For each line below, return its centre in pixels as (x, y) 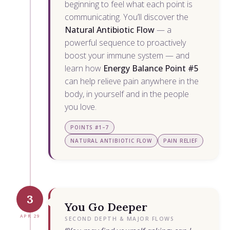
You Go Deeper (106, 207)
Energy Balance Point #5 (151, 68)
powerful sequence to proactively (126, 42)
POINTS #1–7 (90, 127)
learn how (84, 68)
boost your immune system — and (127, 55)
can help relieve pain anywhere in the (132, 81)
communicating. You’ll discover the (127, 17)
